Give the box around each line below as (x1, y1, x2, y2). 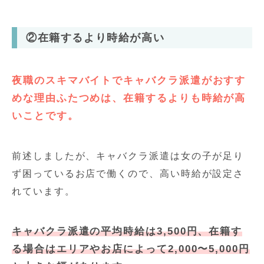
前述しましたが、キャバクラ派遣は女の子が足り (12, 150, 245, 161)
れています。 (12, 186, 75, 196)
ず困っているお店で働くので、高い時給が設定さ (12, 168, 245, 179)
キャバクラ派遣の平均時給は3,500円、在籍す (12, 225, 243, 237)
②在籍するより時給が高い (26, 31, 165, 44)
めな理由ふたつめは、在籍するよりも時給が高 (12, 92, 246, 104)
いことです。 (12, 110, 79, 121)
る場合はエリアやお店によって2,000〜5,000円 (12, 243, 250, 255)
